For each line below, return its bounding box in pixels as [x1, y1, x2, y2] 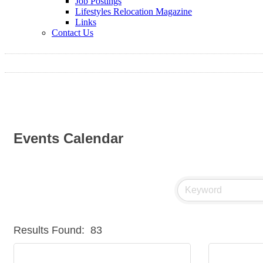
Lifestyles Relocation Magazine [75, 6, 192, 16]
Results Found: [14, 224, 85, 237]
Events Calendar [14, 130, 123, 147]
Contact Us [52, 28, 93, 38]
